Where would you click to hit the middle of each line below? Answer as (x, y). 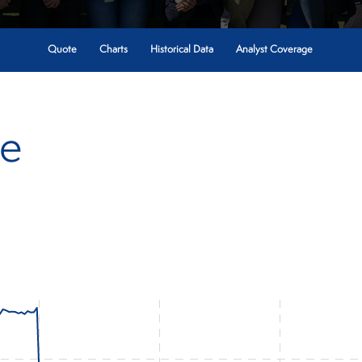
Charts (113, 50)
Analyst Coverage (274, 50)
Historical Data (181, 50)
